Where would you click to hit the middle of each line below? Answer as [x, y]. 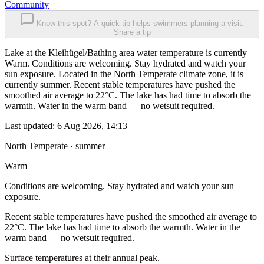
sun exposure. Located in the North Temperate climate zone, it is [124, 74]
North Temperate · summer [55, 146]
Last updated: [31, 126]
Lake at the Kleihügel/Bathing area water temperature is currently [126, 53]
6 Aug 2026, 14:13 [92, 126]
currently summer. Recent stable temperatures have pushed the [120, 85]
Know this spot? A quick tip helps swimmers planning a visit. [140, 24]
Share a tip [132, 32]
